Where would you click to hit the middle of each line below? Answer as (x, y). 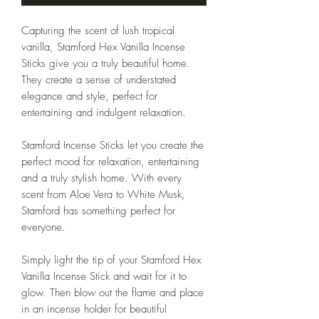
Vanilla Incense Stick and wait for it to (104, 276)
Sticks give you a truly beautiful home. (106, 63)
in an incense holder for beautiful (94, 309)
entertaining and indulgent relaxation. (104, 112)
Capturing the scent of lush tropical (98, 30)
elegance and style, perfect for (89, 96)
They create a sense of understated (99, 79)
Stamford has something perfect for (98, 210)
